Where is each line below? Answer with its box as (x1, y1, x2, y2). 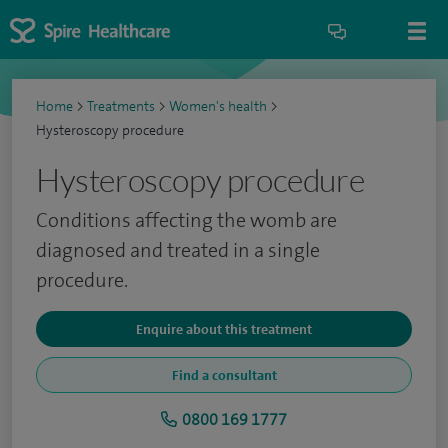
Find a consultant (171, 366, 277, 384)
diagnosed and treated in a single (36, 237, 320, 263)
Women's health (169, 97, 267, 116)
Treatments (87, 97, 155, 116)
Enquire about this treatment (136, 320, 312, 338)
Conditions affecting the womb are (36, 207, 337, 233)
